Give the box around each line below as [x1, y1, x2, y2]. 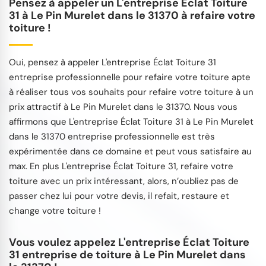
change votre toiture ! [9, 204, 101, 217]
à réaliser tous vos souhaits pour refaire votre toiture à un [9, 85, 254, 98]
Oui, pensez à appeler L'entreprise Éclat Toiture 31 [9, 56, 216, 68]
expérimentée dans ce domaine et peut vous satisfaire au [9, 145, 252, 157]
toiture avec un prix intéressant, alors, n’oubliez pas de [9, 175, 239, 187]
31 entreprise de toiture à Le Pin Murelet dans [9, 247, 246, 262]
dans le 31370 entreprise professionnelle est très [9, 130, 215, 142]
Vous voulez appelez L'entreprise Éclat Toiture [9, 235, 249, 249]
